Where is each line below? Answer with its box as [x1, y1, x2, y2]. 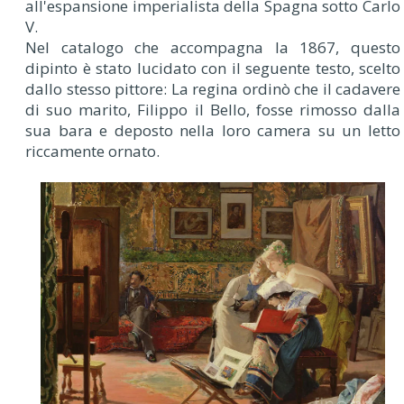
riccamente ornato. [25, 140, 160, 161]
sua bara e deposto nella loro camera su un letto [25, 119, 400, 141]
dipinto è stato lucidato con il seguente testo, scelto [25, 57, 400, 78]
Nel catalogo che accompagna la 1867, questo [25, 36, 400, 58]
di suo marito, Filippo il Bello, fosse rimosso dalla [25, 98, 400, 120]
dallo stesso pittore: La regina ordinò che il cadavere [25, 78, 400, 99]
